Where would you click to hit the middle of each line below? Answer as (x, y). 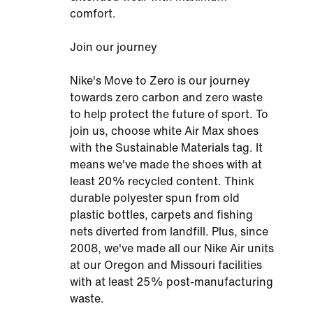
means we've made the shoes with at (166, 165)
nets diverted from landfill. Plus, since (169, 232)
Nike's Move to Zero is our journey (160, 81)
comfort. (93, 14)
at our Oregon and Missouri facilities (166, 265)
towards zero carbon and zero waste (166, 97)
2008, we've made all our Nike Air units (172, 248)
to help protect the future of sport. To (169, 114)
